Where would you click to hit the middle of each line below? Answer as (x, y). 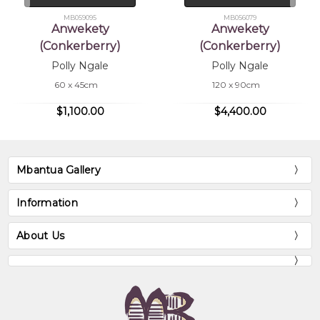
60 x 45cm (76, 84)
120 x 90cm (236, 84)
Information (47, 203)
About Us (41, 236)
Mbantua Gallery (59, 170)
